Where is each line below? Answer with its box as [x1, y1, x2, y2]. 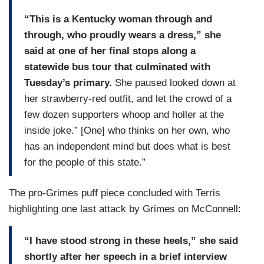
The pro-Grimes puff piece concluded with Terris [9, 187, 220, 199]
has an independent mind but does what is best [24, 140, 230, 152]
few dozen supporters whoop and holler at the [24, 108, 224, 120]
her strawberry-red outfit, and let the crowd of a [24, 93, 232, 104]
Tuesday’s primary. [24, 77, 115, 88]
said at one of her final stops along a [24, 45, 196, 57]
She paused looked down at [115, 77, 236, 88]
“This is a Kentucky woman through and [24, 13, 212, 25]
